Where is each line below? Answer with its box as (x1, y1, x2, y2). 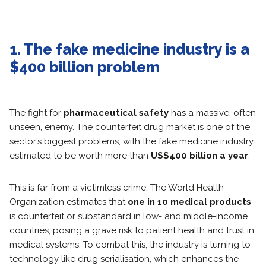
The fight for (9, 107, 64, 118)
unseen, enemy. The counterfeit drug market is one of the (9, 122, 250, 132)
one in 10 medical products (128, 197, 251, 207)
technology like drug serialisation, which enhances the (9, 254, 239, 264)
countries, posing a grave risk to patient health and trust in (9, 225, 254, 236)
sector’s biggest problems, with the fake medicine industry (9, 136, 254, 147)
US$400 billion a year (151, 150, 248, 161)
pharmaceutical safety (64, 107, 169, 118)
